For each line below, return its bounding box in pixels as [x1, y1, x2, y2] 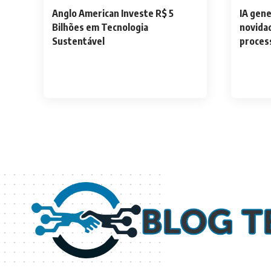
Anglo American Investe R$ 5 [51, 7, 174, 19]
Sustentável [51, 34, 105, 47]
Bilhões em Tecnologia [51, 21, 148, 33]
